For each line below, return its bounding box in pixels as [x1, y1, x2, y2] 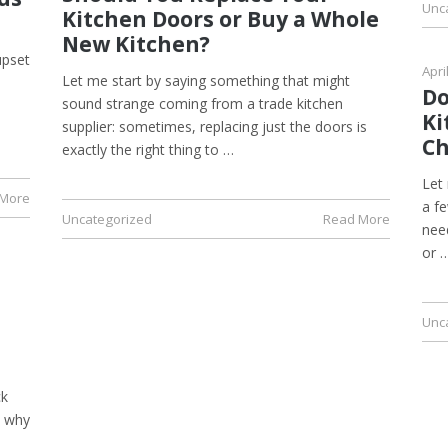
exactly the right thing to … [62, 139, 234, 159]
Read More [323, 209, 390, 228]
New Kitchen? [62, 29, 210, 58]
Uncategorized [62, 209, 152, 228]
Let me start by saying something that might [62, 70, 350, 90]
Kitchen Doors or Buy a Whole [62, 4, 379, 33]
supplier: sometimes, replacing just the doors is [62, 116, 367, 136]
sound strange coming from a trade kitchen [62, 93, 343, 113]
